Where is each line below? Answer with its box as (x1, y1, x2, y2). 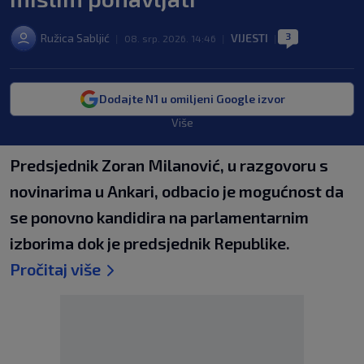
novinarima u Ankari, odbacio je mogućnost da (10, 181, 344, 201)
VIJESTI (231, 31, 268, 45)
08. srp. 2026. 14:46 (124, 32, 216, 44)
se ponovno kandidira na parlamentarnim (10, 207, 309, 227)
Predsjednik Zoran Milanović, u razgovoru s (10, 155, 328, 175)
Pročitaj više (10, 259, 101, 279)
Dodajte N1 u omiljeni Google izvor (98, 92, 285, 106)
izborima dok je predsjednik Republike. (10, 233, 290, 253)
